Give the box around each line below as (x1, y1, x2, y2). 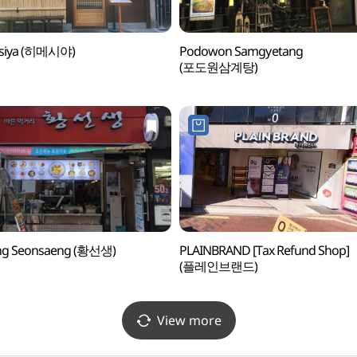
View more (156, 312, 222, 329)
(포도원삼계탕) (178, 58, 258, 76)
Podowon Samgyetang (178, 42, 303, 60)
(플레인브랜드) (178, 257, 258, 275)
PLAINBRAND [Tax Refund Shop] (178, 241, 350, 259)
